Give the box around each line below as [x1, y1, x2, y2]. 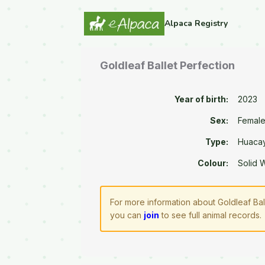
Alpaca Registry [164, 18, 228, 29]
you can [110, 210, 144, 221]
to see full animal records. [159, 210, 262, 221]
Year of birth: [174, 94, 229, 105]
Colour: [198, 158, 229, 169]
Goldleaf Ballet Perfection [100, 59, 235, 72]
